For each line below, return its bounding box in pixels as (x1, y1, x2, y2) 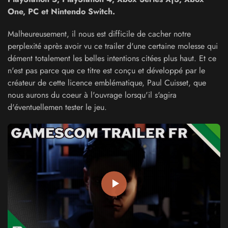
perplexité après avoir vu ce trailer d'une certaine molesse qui (8, 40, 218, 52)
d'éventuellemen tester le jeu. (8, 101, 107, 113)
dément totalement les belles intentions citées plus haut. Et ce (8, 52, 216, 64)
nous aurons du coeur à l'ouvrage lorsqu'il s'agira (8, 89, 177, 101)
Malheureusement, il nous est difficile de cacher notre (8, 28, 191, 40)
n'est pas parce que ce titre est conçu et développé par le (8, 65, 205, 76)
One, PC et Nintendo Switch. (8, 6, 115, 17)
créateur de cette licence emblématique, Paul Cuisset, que (8, 77, 206, 89)
